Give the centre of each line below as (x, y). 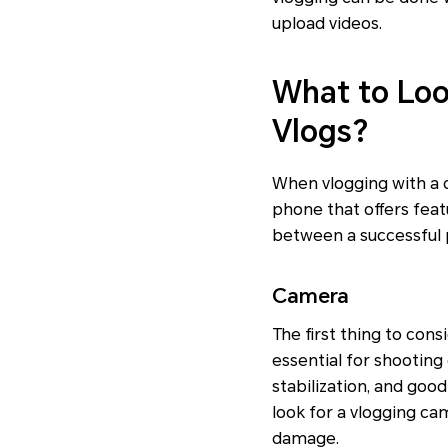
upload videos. (327, 23)
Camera (310, 295)
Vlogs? (320, 131)
